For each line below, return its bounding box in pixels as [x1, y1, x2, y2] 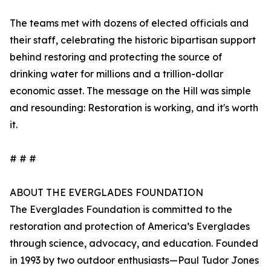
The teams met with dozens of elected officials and [10, 17, 249, 29]
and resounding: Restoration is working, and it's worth [10, 102, 258, 114]
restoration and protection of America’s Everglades [10, 220, 250, 232]
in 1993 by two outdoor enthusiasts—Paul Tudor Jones [10, 254, 259, 266]
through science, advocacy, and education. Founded [10, 237, 258, 249]
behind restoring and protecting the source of [10, 51, 222, 63]
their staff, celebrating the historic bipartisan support [10, 34, 256, 46]
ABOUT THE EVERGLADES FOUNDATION [10, 186, 203, 198]
